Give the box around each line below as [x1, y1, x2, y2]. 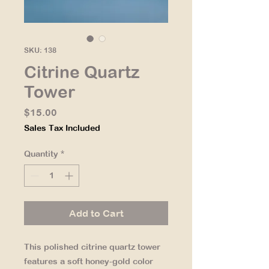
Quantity [24, 149, 58, 159]
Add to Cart [68, 208, 124, 219]
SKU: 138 [24, 46, 56, 55]
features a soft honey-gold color [24, 256, 153, 266]
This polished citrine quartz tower [24, 242, 160, 252]
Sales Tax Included [24, 123, 100, 133]
